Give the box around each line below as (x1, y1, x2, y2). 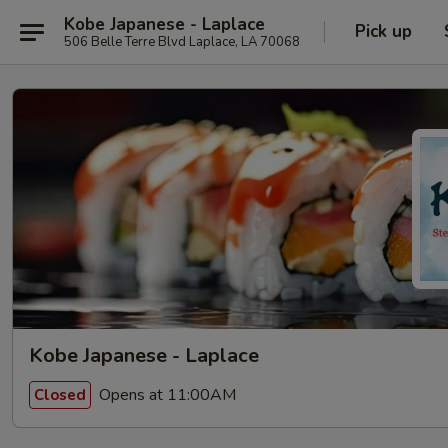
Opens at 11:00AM (95, 383, 236, 406)
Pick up (355, 20, 412, 43)
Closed (34, 384, 86, 405)
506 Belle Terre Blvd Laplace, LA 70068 (64, 32, 300, 51)
